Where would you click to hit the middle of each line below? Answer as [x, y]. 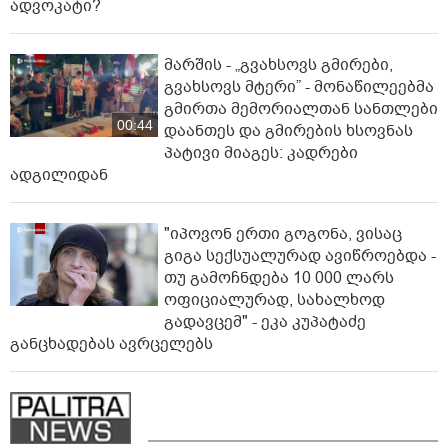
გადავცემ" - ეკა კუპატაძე [265, 321]
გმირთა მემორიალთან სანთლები [301, 108]
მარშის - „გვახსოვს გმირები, [278, 64]
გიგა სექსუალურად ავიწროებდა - [300, 255]
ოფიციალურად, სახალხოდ [274, 299]
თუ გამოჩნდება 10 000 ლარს [279, 277]
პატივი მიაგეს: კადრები [261, 152]
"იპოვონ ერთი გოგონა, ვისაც [283, 233]
